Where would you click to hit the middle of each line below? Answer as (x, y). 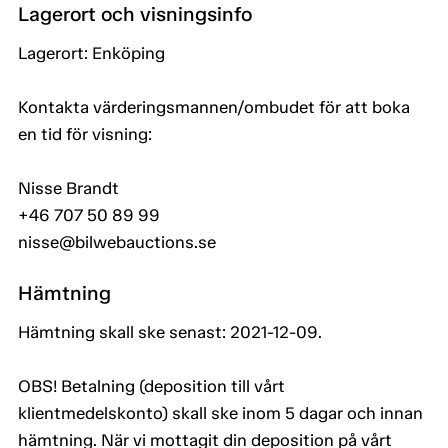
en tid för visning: (85, 134)
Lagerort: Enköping (91, 53)
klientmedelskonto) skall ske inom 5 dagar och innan (220, 413)
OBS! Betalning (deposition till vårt (151, 386)
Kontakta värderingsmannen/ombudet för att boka (214, 107)
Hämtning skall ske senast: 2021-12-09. (170, 332)
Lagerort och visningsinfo (135, 14)
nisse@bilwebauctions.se (117, 242)
